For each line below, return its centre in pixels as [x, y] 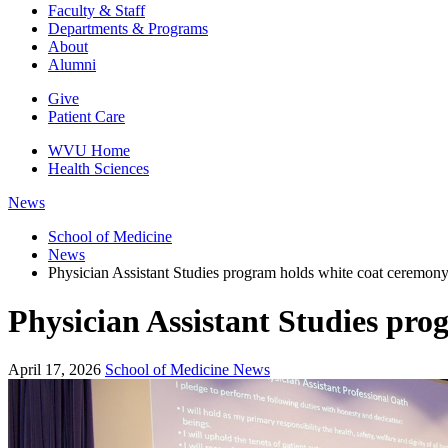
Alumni [72, 64]
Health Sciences [98, 168]
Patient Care [86, 116]
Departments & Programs [128, 28]
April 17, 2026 [54, 370]
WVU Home [89, 150]
